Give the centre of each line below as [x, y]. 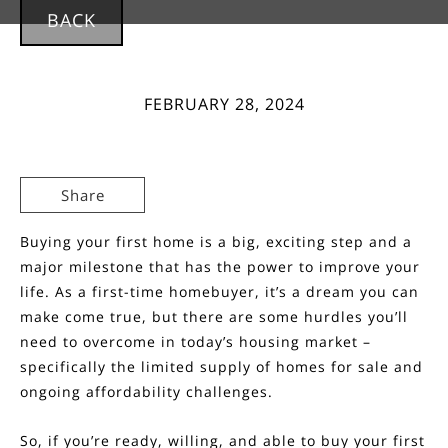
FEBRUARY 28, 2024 [224, 104]
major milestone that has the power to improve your [220, 267]
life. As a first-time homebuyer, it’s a [163, 292]
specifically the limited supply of [148, 367]
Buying [46, 242]
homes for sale [332, 367]
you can [387, 292]
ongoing [53, 392]
